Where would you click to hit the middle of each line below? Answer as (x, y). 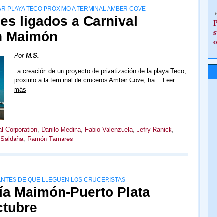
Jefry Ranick (154, 130)
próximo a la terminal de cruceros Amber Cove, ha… (88, 80)
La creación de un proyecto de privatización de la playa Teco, (100, 71)
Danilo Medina (61, 130)
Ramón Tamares (50, 139)
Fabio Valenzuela (108, 130)
